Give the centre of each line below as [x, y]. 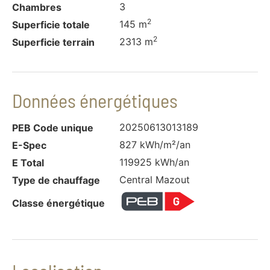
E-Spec [29, 145]
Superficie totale [51, 24]
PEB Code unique [53, 127]
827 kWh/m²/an [155, 145]
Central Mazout [155, 180]
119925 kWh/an [155, 162]
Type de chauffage [56, 180]
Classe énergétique [58, 203]
